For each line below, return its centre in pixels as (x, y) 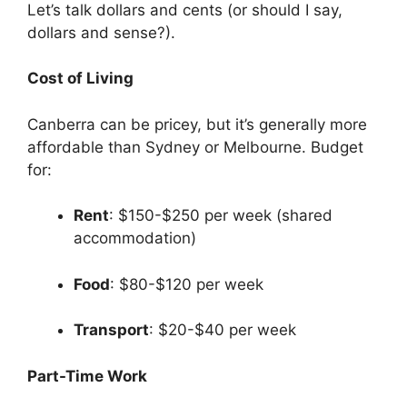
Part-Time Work (87, 376)
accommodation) (135, 238)
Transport (111, 330)
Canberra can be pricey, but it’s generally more (197, 124)
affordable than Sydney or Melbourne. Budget (195, 147)
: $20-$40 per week (223, 330)
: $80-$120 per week (187, 284)
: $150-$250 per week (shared (221, 216)
